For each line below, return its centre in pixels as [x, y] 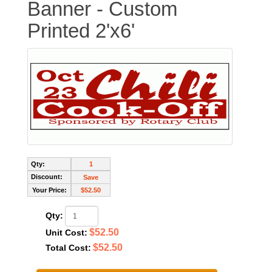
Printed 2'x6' [81, 31]
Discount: [47, 176]
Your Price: [49, 190]
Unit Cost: [66, 232]
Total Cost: [68, 247]
